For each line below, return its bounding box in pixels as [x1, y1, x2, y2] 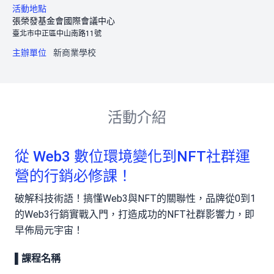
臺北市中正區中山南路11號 [12, 29, 102, 38]
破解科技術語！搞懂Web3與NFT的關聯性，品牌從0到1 [15, 193, 256, 204]
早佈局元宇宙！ [15, 224, 83, 236]
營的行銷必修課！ [15, 168, 132, 185]
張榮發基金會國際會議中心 [12, 16, 115, 26]
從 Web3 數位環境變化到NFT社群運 [15, 148, 250, 165]
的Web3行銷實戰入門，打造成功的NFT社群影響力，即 [15, 209, 254, 220]
